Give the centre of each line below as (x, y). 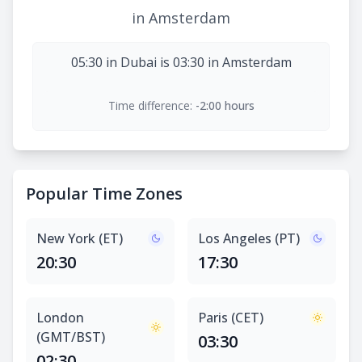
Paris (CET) (231, 318)
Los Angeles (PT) (249, 238)
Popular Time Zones (104, 194)
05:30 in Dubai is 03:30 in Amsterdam (181, 62)
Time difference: (150, 105)
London (60, 318)
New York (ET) (80, 238)
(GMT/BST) (71, 337)
